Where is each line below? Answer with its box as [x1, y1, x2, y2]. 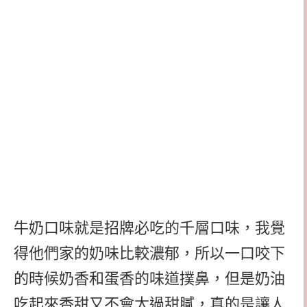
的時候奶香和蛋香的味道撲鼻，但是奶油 [14, 269, 285, 287]
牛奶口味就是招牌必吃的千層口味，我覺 [14, 219, 285, 236]
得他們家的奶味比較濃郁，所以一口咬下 [14, 244, 285, 262]
